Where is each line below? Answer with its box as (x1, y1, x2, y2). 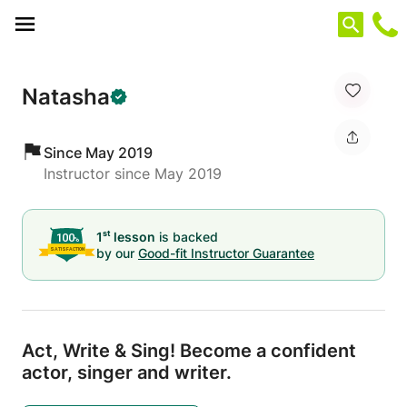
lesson (111, 228, 155, 244)
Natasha (22, 83, 110, 110)
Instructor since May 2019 (44, 164, 222, 183)
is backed (155, 228, 218, 244)
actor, (22, 362, 73, 383)
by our (96, 244, 134, 261)
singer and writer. (73, 362, 232, 383)
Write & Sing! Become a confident (58, 340, 356, 362)
